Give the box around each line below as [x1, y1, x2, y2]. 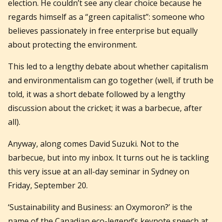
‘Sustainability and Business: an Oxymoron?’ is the [8, 201, 192, 213]
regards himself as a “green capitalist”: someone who [8, 11, 205, 22]
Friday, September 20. [8, 179, 88, 191]
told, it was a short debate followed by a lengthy [8, 88, 185, 100]
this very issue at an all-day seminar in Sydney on [8, 166, 189, 177]
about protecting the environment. [8, 39, 137, 50]
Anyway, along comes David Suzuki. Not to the [8, 138, 179, 149]
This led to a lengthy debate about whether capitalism [8, 60, 208, 72]
